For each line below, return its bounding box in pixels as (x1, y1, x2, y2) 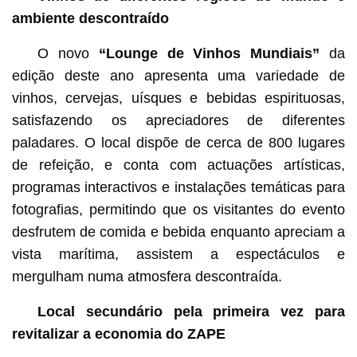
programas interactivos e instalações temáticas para (11, 178, 346, 195)
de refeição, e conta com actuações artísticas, (11, 156, 346, 173)
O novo (37, 45, 99, 61)
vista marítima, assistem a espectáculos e (11, 245, 346, 262)
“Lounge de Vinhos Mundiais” (98, 45, 320, 61)
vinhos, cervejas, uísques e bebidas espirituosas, (11, 89, 346, 106)
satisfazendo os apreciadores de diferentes (11, 112, 346, 128)
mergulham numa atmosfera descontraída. (11, 268, 282, 284)
